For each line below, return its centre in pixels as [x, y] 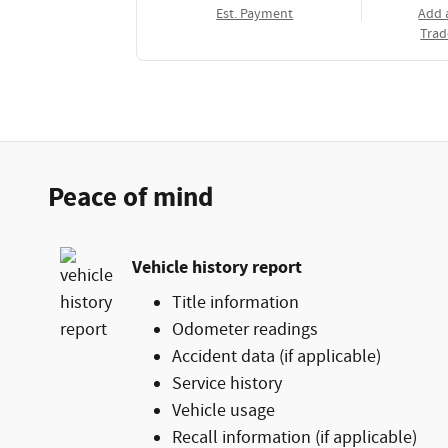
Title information [235, 302]
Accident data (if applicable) [276, 356]
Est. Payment [255, 13]
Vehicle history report [217, 267]
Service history [227, 383]
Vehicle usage [223, 410]
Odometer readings [245, 329]
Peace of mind [130, 197]
